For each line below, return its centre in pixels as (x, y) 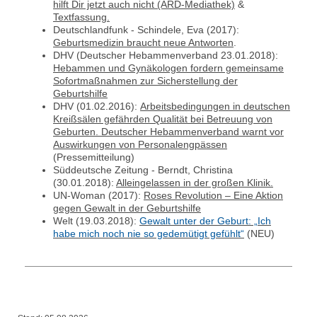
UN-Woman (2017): (98, 195)
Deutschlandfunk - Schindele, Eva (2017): (146, 29)
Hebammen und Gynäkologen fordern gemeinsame (168, 68)
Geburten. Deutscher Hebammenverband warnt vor (168, 131)
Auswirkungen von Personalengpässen (140, 144)
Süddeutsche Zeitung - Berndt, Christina (143, 169)
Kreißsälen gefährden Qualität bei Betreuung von (163, 119)
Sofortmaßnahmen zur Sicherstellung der (145, 80)
